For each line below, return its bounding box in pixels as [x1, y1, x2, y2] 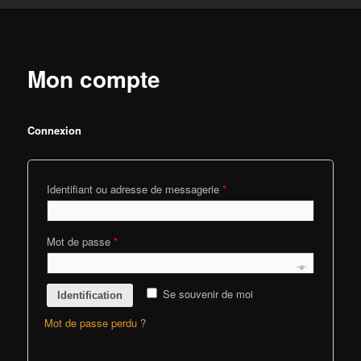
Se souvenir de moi [163, 286, 254, 302]
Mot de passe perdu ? [44, 315, 147, 331]
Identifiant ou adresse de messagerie [47, 181, 223, 197]
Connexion [27, 122, 82, 139]
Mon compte [27, 61, 161, 95]
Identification [57, 289, 123, 302]
